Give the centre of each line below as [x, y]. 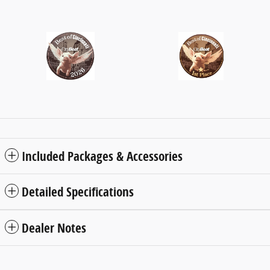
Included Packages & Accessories [102, 156]
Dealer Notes [54, 228]
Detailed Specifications [78, 192]
